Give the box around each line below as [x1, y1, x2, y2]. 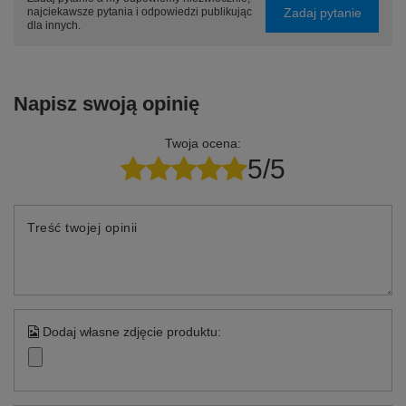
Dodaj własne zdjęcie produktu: [39, 324, 221, 339]
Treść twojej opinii [27, 220, 138, 235]
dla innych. [27, 19, 81, 32]
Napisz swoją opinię [14, 92, 199, 115]
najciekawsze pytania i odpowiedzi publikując [27, 5, 252, 18]
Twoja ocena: [165, 136, 241, 150]
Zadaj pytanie [283, 5, 362, 20]
